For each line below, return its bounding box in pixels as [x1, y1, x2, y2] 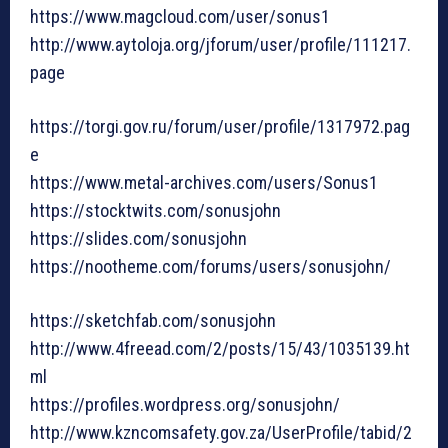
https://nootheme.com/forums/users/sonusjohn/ [30, 256, 391, 278]
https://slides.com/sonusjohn [30, 228, 247, 250]
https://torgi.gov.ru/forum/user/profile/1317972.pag [30, 116, 410, 138]
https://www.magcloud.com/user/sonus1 [30, 6, 330, 28]
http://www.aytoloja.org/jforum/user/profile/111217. [30, 34, 411, 56]
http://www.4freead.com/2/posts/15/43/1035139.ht [30, 338, 410, 360]
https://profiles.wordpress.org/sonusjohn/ [30, 394, 340, 416]
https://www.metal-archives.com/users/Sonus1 [30, 172, 378, 194]
